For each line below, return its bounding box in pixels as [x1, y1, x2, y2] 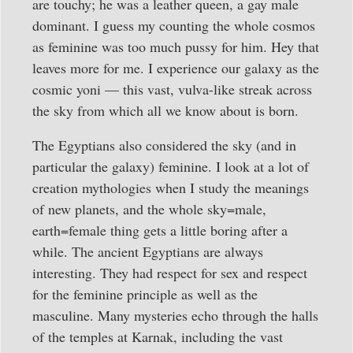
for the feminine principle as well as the [32, 284, 258, 303]
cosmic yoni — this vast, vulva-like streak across [32, 80, 312, 99]
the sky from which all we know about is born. [32, 101, 299, 121]
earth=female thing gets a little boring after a [32, 220, 288, 240]
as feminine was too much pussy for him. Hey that [32, 37, 319, 57]
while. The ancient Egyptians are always [32, 241, 263, 261]
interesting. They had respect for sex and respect [32, 262, 307, 282]
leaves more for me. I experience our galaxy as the [32, 58, 319, 78]
